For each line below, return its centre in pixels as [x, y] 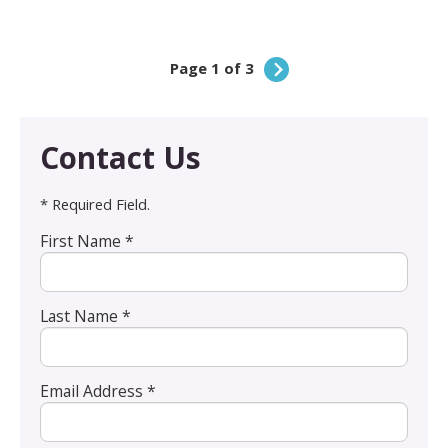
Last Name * [85, 315]
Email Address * [98, 390]
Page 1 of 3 [211, 67]
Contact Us [120, 157]
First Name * [87, 240]
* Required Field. [95, 203]
